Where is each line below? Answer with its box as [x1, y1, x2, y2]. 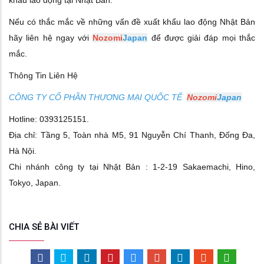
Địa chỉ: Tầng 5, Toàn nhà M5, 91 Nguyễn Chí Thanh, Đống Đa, [9, 130, 255, 140]
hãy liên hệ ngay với [9, 33, 93, 43]
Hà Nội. [9, 146, 37, 156]
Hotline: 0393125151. [9, 114, 89, 124]
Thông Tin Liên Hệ [9, 71, 78, 81]
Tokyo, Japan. [9, 178, 61, 188]
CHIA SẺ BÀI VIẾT [9, 222, 79, 233]
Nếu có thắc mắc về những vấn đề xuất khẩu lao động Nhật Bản [9, 17, 255, 27]
